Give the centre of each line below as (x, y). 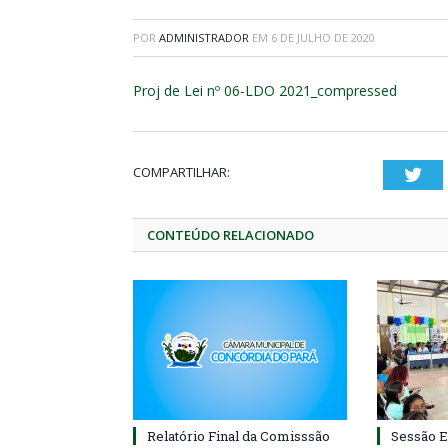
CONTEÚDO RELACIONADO (230, 235)
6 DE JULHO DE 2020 (323, 37)
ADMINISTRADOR (204, 37)
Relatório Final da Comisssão (238, 436)
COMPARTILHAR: (181, 172)
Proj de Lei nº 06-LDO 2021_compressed (265, 90)
